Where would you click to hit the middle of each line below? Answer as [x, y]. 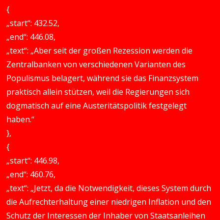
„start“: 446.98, [33, 161]
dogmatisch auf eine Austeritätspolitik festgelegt [97, 106]
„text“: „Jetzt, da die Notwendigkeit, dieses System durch [109, 188]
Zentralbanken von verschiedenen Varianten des [96, 64]
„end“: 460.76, [31, 174]
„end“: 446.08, [31, 37]
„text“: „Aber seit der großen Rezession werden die [100, 51]
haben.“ [21, 119]
